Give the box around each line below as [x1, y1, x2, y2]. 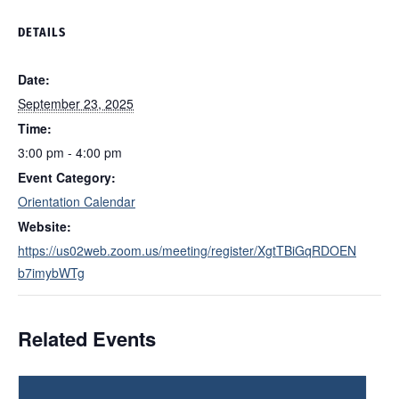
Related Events [18, 324, 156, 353]
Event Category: [18, 168, 116, 186]
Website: [18, 217, 71, 235]
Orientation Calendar [18, 192, 135, 210]
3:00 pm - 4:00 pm [18, 143, 122, 161]
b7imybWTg [18, 264, 85, 281]
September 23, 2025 [18, 94, 134, 112]
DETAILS [18, 25, 66, 40]
